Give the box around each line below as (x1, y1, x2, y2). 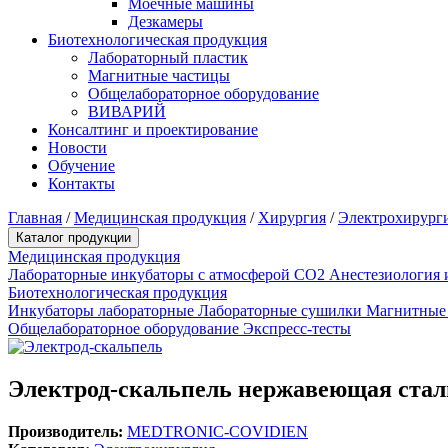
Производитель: (8, 422, 123, 440)
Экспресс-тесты (243, 320, 351, 337)
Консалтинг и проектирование (48, 121, 258, 138)
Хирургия (258, 209, 326, 226)
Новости (48, 139, 107, 156)
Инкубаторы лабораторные (8, 302, 198, 319)
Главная (8, 209, 62, 226)
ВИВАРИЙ (88, 103, 166, 120)
